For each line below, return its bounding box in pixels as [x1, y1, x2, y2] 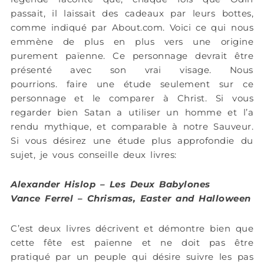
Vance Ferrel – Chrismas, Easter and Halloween [11, 193, 251, 204]
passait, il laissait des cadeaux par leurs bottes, [11, 8, 253, 19]
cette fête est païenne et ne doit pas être [11, 236, 253, 248]
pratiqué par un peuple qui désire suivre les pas [11, 250, 253, 262]
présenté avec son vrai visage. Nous [11, 64, 253, 76]
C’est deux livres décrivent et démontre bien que [11, 222, 253, 234]
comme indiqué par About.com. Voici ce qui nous [11, 22, 253, 34]
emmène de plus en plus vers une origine [11, 36, 253, 48]
